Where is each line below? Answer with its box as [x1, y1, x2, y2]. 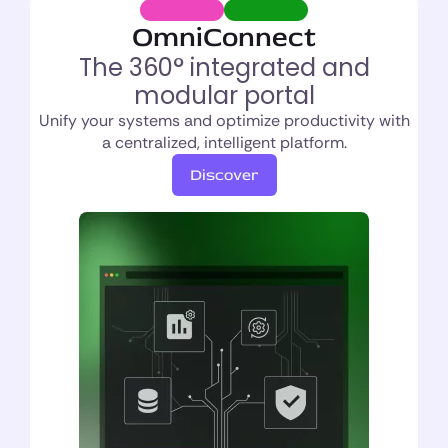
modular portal [133, 79, 315, 112]
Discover [189, 165, 259, 185]
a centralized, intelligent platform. [101, 132, 347, 153]
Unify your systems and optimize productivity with [38, 110, 410, 131]
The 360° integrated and [78, 51, 370, 84]
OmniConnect [132, 20, 316, 55]
